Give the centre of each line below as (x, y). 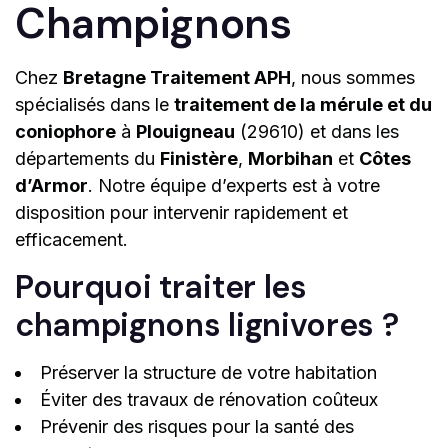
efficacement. (71, 240)
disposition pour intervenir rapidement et (181, 213)
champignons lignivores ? (207, 325)
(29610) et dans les (317, 132)
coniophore (65, 132)
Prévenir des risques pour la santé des (197, 427)
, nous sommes (353, 78)
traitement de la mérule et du (303, 105)
